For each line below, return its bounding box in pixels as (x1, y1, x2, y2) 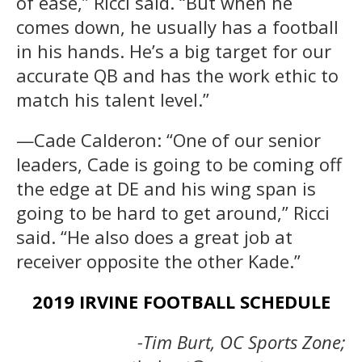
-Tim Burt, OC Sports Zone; (137, 330, 346, 355)
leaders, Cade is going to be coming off (16, 152, 342, 177)
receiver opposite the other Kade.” (16, 249, 301, 274)
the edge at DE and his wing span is (16, 176, 316, 201)
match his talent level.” (16, 87, 209, 112)
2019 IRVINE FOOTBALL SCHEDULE (32, 289, 330, 314)
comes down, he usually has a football (16, 15, 339, 40)
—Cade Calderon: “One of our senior (16, 128, 321, 153)
